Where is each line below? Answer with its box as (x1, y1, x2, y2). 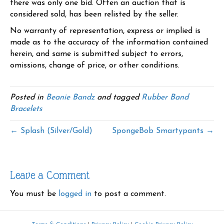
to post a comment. (91, 190, 166, 198)
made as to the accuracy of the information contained (10, 38, 208, 47)
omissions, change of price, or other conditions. (10, 61, 179, 70)
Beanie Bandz (46, 93, 94, 102)
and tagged (94, 93, 141, 102)
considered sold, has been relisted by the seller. (10, 10, 178, 19)
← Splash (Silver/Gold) (10, 127, 92, 135)
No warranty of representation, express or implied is (10, 27, 200, 35)
